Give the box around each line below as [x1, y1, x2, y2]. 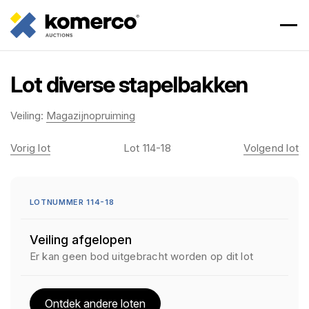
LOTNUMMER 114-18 [29, 197, 114, 207]
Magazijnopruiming [46, 109, 135, 122]
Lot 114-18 [123, 141, 171, 154]
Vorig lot [10, 141, 51, 154]
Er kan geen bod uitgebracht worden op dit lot [29, 250, 254, 263]
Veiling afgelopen [29, 232, 132, 247]
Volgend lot [243, 141, 299, 154]
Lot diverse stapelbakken [10, 71, 248, 98]
